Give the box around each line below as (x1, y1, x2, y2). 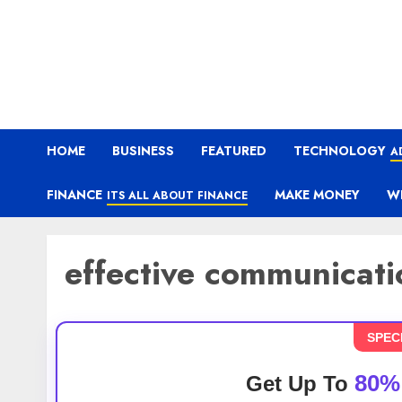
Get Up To (245, 371, 354, 396)
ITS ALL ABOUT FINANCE (107, 188, 248, 204)
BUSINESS (112, 142, 174, 160)
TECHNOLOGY (293, 142, 386, 160)
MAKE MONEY (275, 186, 360, 204)
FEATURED (201, 142, 267, 160)
